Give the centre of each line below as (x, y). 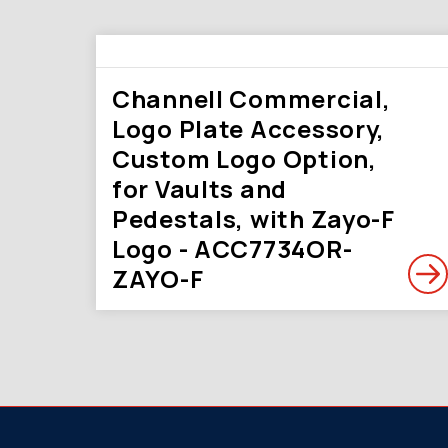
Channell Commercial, (251, 98)
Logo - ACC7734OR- (232, 248)
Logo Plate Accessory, (249, 128)
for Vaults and (200, 188)
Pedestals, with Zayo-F (253, 218)
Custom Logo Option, (244, 158)
